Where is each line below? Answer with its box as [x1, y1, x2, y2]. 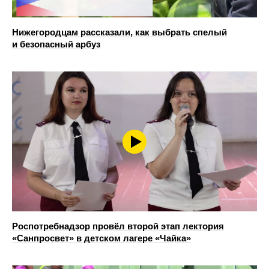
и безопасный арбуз [12, 39, 100, 50]
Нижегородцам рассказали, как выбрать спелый [12, 27, 227, 38]
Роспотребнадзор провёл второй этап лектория [12, 221, 224, 232]
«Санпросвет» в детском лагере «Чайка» [12, 233, 191, 244]
